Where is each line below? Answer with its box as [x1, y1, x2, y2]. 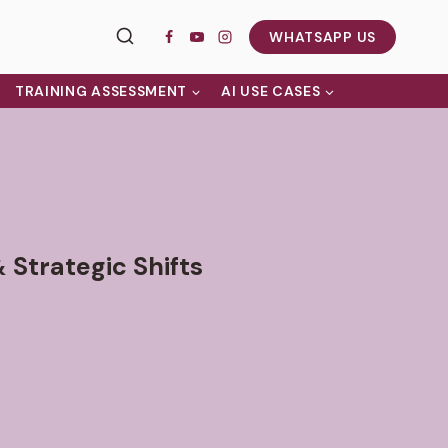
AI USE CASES [221, 82, 321, 100]
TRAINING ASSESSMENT [14, 82, 188, 100]
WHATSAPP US [269, 28, 376, 46]
